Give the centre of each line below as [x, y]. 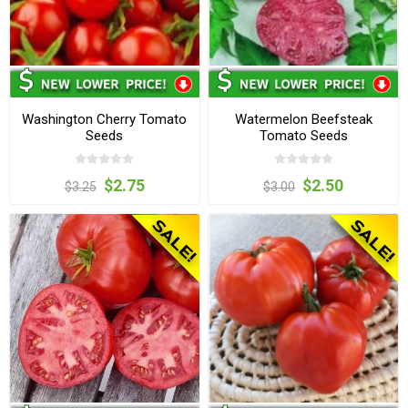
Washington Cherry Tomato [105, 119]
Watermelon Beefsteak [303, 119]
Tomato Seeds [303, 135]
